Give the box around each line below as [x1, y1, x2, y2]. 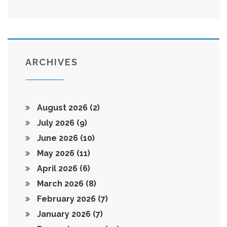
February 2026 [35, 194, 98, 204]
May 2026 [35, 148, 77, 159]
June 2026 [35, 133, 80, 143]
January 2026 [35, 209, 93, 219]
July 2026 [35, 118, 77, 128]
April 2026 [35, 164, 80, 174]
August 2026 [35, 103, 90, 113]
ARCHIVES [25, 57, 78, 68]
